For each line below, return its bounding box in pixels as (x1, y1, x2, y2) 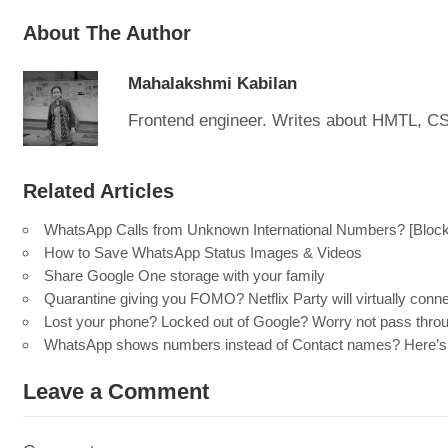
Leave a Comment (23, 379, 209, 404)
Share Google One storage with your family (44, 267, 325, 284)
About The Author (23, 22, 191, 44)
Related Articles (23, 180, 174, 202)
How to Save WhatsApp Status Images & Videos (44, 244, 362, 261)
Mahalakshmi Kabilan (128, 74, 297, 93)
